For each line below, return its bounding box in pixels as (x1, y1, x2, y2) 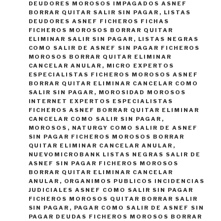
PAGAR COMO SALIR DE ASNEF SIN (74, 204, 205, 212)
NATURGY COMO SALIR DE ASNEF (72, 124, 198, 132)
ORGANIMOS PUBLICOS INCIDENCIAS (64, 178, 205, 185)
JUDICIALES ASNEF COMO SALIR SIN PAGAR (28, 186, 194, 194)
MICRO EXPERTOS (106, 62, 175, 70)
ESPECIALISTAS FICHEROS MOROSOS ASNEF (28, 71, 199, 78)
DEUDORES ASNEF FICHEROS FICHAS (28, 18, 170, 25)
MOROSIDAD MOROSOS (98, 89, 186, 96)
